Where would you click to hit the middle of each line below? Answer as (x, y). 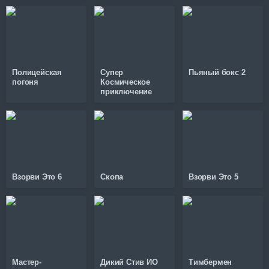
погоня (26, 82)
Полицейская (37, 72)
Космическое (125, 82)
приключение (126, 91)
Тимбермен (210, 262)
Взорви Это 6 (37, 177)
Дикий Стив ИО (129, 262)
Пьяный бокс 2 (217, 72)
